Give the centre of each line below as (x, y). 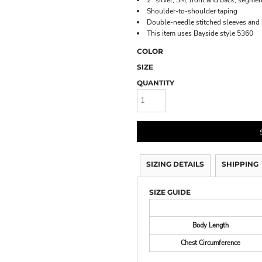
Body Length (210, 225)
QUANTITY (156, 83)
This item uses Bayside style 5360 (201, 33)
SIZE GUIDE (170, 192)
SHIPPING (240, 164)
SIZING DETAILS (175, 164)
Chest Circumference (210, 243)
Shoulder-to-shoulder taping (192, 11)
